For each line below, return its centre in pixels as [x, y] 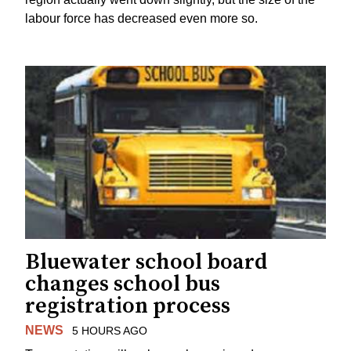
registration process [128, 306]
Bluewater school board [146, 262]
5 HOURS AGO [109, 331]
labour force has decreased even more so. [141, 18]
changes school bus [123, 284]
